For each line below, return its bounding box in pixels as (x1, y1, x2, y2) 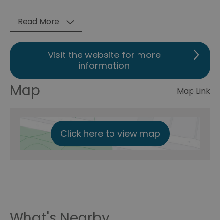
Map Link (177, 85, 210, 97)
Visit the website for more (47, 49, 161, 61)
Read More (18, 16, 59, 27)
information (78, 59, 130, 72)
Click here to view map (60, 127, 160, 139)
